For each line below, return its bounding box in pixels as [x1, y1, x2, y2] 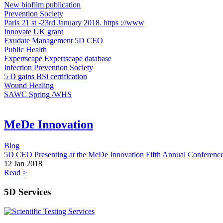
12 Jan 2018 [4, 159, 42, 168]
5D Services [4, 186, 51, 197]
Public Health [4, 45, 47, 54]
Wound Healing [4, 81, 54, 90]
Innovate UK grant [4, 27, 63, 36]
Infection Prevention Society [4, 63, 93, 72]
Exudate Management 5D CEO [4, 36, 103, 45]
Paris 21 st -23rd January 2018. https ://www [4, 18, 144, 27]
